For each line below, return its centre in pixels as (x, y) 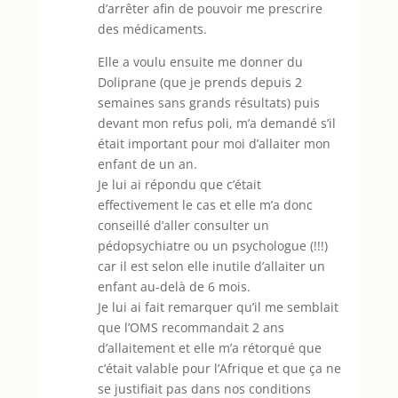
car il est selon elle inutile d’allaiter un (211, 266)
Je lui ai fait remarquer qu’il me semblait (218, 306)
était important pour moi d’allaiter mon (214, 143)
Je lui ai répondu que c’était (179, 184)
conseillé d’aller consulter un (183, 225)
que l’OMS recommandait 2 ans (191, 327)
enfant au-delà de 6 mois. (174, 286)
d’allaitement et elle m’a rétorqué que (209, 347)
